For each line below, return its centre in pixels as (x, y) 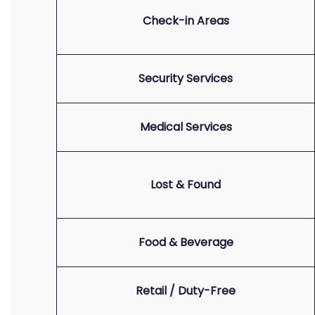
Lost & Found (186, 185)
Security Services (186, 78)
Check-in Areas (186, 21)
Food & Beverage (186, 242)
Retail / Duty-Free (186, 291)
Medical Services (186, 127)
